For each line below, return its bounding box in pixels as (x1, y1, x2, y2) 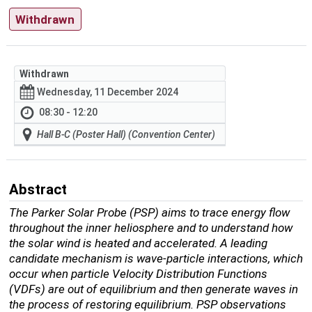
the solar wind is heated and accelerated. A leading (8, 236, 267, 251)
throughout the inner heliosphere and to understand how (8, 221, 292, 235)
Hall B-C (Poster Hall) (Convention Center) (37, 128, 216, 140)
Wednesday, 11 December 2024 (37, 86, 179, 97)
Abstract (8, 180, 67, 198)
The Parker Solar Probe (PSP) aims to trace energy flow (8, 205, 290, 220)
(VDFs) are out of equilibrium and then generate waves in (8, 282, 298, 297)
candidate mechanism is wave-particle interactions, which (8, 251, 303, 266)
